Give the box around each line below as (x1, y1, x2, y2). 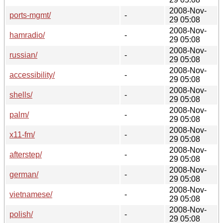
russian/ (9, 50, 37, 59)
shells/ (9, 90, 32, 99)
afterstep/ (9, 150, 42, 159)
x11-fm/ (9, 130, 35, 139)
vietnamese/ (9, 190, 52, 199)
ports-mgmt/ (9, 10, 51, 19)
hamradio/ (9, 30, 45, 39)
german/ (9, 170, 38, 179)
